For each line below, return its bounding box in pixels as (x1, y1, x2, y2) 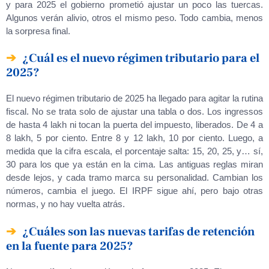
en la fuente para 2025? (6, 238, 133, 254)
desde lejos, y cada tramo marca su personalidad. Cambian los (6, 172, 263, 183)
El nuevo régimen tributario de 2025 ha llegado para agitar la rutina (6, 93, 263, 103)
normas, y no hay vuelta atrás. (6, 199, 125, 209)
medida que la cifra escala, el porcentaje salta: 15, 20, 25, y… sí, (6, 146, 263, 156)
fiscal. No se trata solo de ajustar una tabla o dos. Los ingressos (6, 106, 263, 116)
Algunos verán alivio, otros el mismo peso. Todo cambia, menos (6, 12, 263, 23)
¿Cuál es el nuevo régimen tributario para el (22, 50, 259, 66)
